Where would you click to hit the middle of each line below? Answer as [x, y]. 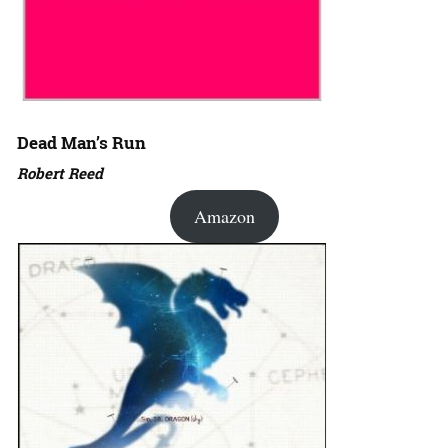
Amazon [224, 215]
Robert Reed [60, 172]
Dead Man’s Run [81, 142]
